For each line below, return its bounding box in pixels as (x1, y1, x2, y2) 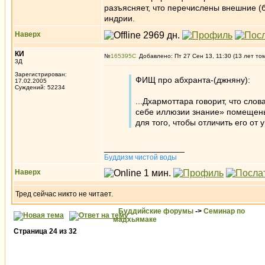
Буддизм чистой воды (104, 153, 177, 161)
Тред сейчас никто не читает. (15, 190, 113, 198)
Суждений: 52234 (15, 84, 65, 91)
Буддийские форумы (118, 207, 193, 215)
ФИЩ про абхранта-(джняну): (135, 75, 250, 85)
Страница (14, 227, 49, 235)
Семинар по (203, 207, 245, 215)
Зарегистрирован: (15, 71, 67, 77)
